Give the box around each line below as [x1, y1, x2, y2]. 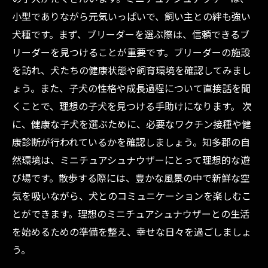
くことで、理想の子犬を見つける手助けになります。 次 [12, 99, 252, 113]
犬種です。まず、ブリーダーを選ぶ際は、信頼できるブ [12, 27, 249, 41]
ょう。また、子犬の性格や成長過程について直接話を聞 [12, 81, 251, 95]
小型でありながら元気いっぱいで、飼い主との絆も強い [12, 9, 251, 23]
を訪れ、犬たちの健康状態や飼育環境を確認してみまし [12, 63, 251, 77]
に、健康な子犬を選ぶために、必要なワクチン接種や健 [12, 117, 251, 131]
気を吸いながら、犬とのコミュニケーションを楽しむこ [12, 188, 251, 203]
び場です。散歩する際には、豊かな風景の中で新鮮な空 [12, 170, 250, 185]
